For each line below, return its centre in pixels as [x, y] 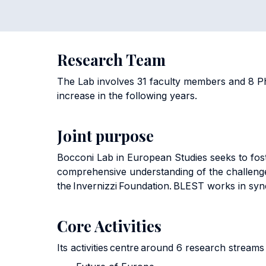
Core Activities [109, 226]
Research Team [111, 60]
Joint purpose [105, 136]
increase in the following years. [129, 96]
